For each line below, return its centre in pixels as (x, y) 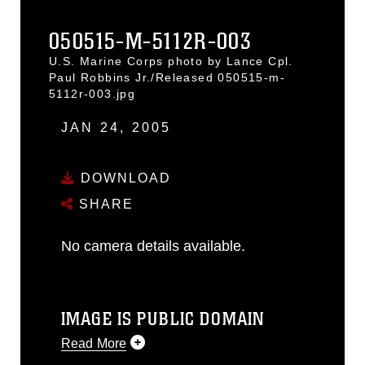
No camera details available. (153, 246)
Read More (94, 343)
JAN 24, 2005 (117, 127)
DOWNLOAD (123, 178)
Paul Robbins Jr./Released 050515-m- (167, 77)
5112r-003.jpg (92, 93)
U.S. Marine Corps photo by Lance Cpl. (171, 61)
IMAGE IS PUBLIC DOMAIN (163, 319)
